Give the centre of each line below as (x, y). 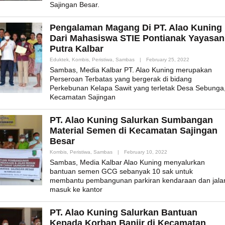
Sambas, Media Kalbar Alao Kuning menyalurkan (127, 162)
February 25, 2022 (168, 60)
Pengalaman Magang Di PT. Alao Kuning (136, 28)
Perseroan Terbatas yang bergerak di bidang (121, 79)
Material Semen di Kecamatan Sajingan (134, 131)
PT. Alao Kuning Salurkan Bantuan (124, 213)
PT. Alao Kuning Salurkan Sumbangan (131, 120)
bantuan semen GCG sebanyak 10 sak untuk (121, 172)
